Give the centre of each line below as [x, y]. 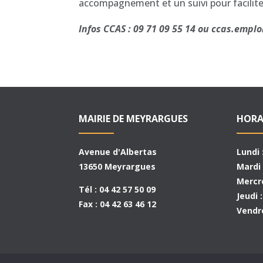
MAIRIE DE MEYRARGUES [134, 119]
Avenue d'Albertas [118, 152]
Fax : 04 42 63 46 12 [118, 204]
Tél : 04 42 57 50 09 [117, 190]
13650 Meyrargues [117, 167]
